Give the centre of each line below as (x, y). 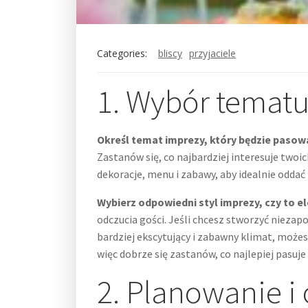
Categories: (122, 53)
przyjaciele (212, 53)
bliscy (170, 53)
